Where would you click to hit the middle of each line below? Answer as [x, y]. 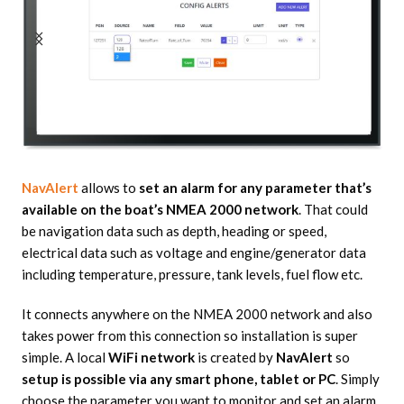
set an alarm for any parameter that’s [255, 188]
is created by [235, 358]
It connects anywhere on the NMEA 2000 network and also [197, 314]
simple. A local [64, 358]
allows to [110, 188]
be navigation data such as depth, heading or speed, [174, 231]
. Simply [357, 379]
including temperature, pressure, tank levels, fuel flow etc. [192, 275]
